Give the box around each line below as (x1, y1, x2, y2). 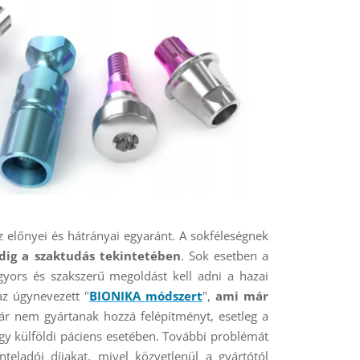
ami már (215, 287, 269, 304)
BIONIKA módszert (89, 287, 203, 304)
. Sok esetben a (180, 247, 269, 264)
